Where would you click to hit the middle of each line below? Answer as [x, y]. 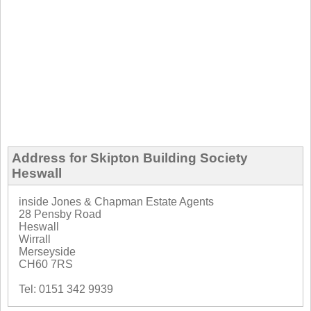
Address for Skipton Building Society [130, 158]
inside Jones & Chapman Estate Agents [116, 201]
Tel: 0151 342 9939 [66, 289]
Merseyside [47, 251]
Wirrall [35, 239]
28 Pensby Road [60, 214]
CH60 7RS [46, 264]
